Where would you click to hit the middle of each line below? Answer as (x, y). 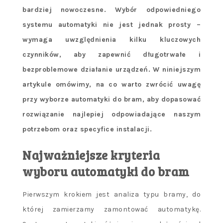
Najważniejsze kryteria (91, 155)
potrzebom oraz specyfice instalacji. (87, 129)
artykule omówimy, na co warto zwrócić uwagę (111, 85)
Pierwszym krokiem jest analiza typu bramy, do (111, 195)
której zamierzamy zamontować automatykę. (111, 210)
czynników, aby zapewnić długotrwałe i (111, 55)
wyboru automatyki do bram (106, 172)
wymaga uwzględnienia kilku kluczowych (111, 40)
